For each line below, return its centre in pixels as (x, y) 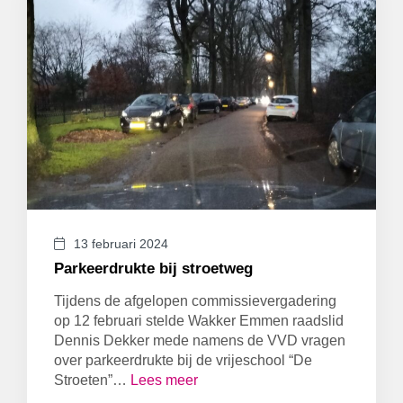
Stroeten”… (92, 380)
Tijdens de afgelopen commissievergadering (195, 301)
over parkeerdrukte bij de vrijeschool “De (183, 360)
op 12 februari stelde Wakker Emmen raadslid (199, 321)
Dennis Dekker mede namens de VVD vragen (200, 340)
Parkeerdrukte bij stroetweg (153, 269)
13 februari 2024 (121, 244)
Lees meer (164, 380)
